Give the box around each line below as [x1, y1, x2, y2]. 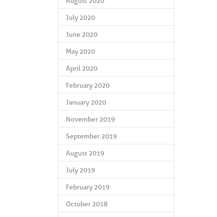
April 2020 [66, 64, 97, 73]
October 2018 [66, 200, 108, 208]
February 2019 [66, 183, 109, 191]
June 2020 [66, 31, 97, 39]
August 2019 [66, 149, 104, 157]
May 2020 [66, 47, 95, 56]
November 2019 [66, 115, 115, 124]
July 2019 [66, 166, 95, 174]
